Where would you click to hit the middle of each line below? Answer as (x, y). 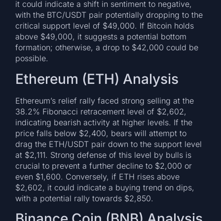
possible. (32, 58)
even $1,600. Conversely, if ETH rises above (98, 176)
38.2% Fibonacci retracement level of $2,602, (101, 111)
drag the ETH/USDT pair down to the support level (109, 144)
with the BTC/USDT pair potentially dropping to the (109, 15)
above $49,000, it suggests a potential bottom (101, 37)
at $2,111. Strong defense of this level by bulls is (104, 155)
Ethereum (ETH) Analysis (97, 79)
